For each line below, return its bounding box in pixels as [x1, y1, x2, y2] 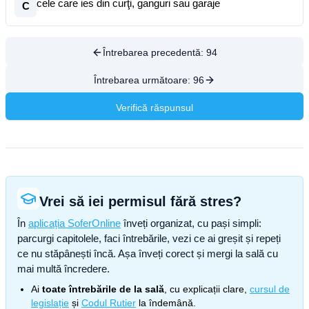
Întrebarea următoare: [94, 74, 193, 86]
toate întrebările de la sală [42, 283, 164, 295]
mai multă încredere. [17, 263, 110, 275]
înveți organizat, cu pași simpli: [121, 217, 261, 229]
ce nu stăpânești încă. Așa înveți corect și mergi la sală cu [17, 248, 278, 259]
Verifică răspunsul [116, 102, 193, 113]
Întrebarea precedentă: [103, 47, 206, 58]
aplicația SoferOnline [28, 217, 121, 229]
